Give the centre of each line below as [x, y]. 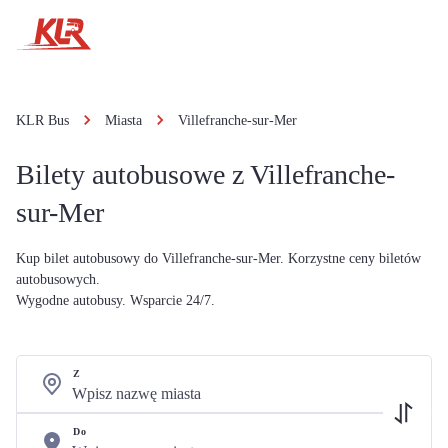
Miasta [123, 120]
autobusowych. [58, 279]
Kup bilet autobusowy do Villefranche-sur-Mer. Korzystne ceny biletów [218, 258]
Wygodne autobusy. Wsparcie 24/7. [115, 300]
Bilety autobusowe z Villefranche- [205, 174]
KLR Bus [42, 120]
